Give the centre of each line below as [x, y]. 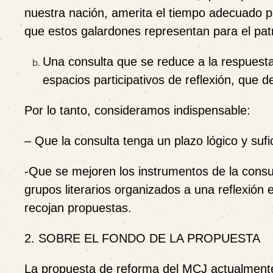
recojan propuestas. [78, 208]
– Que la [49, 141]
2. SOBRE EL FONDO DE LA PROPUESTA [142, 238]
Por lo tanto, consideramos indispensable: [137, 110]
